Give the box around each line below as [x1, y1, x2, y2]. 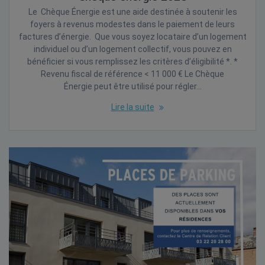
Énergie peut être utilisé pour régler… [63, 81, 202, 91]
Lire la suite [111, 102, 154, 112]
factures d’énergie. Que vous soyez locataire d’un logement [18, 31, 247, 41]
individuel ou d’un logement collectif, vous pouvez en [33, 44, 232, 54]
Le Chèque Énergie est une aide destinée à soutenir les [28, 7, 237, 17]
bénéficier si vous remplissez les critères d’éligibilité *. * [27, 56, 238, 66]
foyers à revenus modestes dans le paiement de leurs [30, 19, 235, 29]
